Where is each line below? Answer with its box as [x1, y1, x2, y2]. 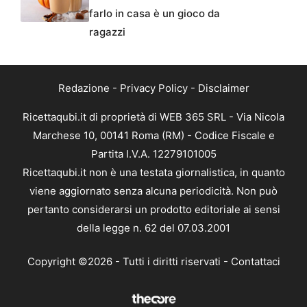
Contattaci [230, 255, 280, 269]
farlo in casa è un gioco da [89, 6, 220, 20]
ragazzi [89, 25, 125, 38]
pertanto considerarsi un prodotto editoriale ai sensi [27, 202, 280, 216]
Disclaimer [197, 81, 249, 95]
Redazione [58, 81, 110, 95]
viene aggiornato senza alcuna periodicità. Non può [29, 184, 278, 197]
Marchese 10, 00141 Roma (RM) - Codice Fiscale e [32, 128, 275, 142]
